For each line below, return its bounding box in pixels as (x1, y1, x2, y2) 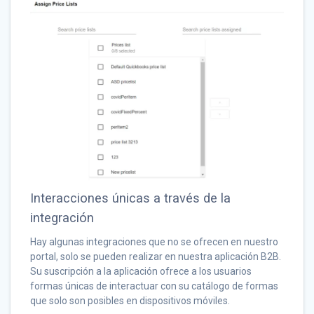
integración (30, 210, 94, 226)
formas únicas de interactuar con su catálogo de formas (30, 280, 278, 292)
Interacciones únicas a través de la (30, 191, 231, 206)
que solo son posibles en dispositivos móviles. (30, 295, 230, 307)
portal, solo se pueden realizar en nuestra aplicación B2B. (30, 251, 281, 263)
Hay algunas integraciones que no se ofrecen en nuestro (30, 236, 278, 248)
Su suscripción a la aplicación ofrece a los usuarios (30, 266, 252, 278)
